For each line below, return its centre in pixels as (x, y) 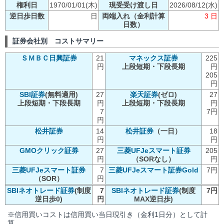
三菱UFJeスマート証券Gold (153, 170)
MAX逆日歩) (153, 199)
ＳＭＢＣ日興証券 (49, 58)
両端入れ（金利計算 (133, 16)
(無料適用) (61, 94)
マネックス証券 (153, 58)
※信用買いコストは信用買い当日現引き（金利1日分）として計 (107, 214)
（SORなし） (153, 159)
